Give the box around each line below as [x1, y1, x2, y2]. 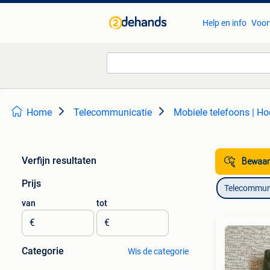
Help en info [202, 18, 246, 28]
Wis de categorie [127, 246, 189, 256]
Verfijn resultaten [22, 155, 96, 166]
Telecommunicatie [74, 107, 152, 118]
